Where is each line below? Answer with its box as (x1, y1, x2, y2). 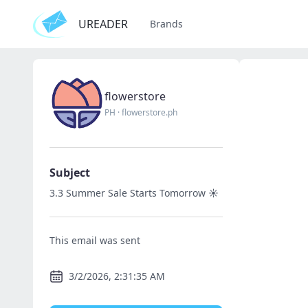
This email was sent (49, 234, 140, 247)
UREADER (78, 16, 128, 32)
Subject (49, 165, 90, 180)
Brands (150, 17, 183, 30)
